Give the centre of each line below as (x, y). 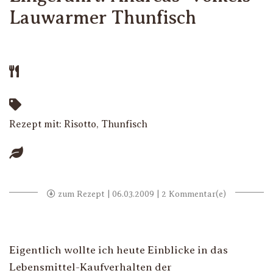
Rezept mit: (37, 124)
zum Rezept (80, 194)
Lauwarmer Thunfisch (103, 18)
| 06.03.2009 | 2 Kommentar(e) (165, 194)
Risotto (80, 124)
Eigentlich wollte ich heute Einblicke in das (119, 250)
